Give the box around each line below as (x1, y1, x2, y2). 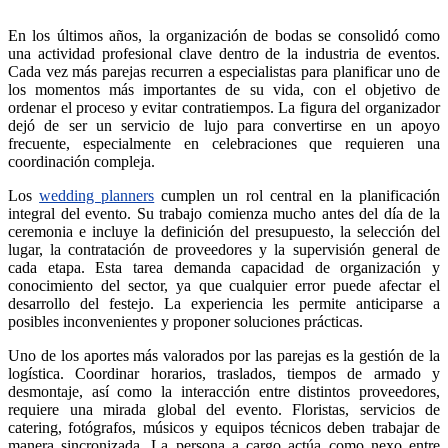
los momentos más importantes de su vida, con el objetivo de (8, 80, 440, 98)
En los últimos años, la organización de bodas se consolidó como (8, 26, 440, 44)
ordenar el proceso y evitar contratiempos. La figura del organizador (8, 98, 440, 116)
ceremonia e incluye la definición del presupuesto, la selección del (8, 222, 440, 240)
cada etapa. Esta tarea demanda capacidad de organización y (8, 258, 440, 276)
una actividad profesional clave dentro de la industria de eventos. (8, 44, 440, 62)
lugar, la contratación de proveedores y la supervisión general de (8, 240, 440, 258)
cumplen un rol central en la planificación (154, 186, 441, 204)
